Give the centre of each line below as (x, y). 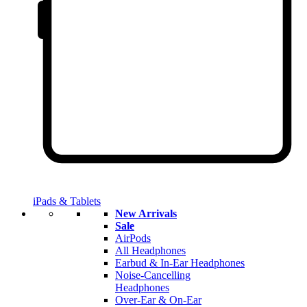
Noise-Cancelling (153, 275)
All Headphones (150, 251)
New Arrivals (146, 214)
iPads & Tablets (67, 201)
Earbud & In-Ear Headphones (180, 263)
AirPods (133, 238)
